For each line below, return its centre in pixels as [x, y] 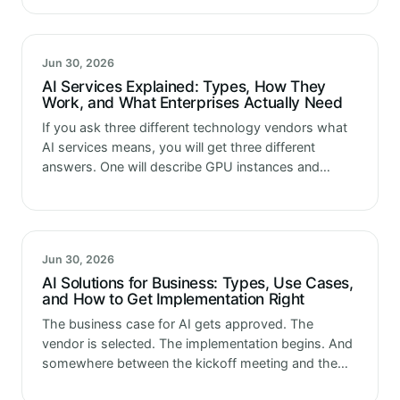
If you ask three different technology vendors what [195, 128]
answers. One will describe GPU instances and [181, 167]
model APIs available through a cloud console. [181, 187]
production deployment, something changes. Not [190, 382]
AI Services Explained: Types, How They [184, 87]
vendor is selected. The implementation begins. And [197, 343]
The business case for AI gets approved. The [178, 323]
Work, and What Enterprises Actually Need [192, 103]
